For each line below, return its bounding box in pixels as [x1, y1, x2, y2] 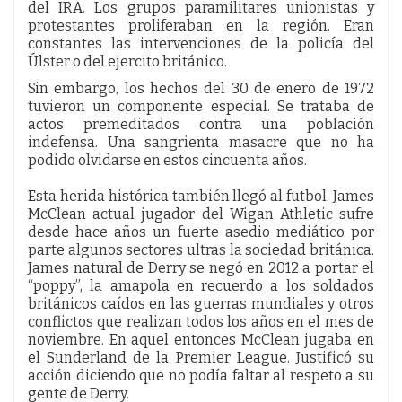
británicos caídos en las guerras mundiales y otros [28, 294, 374, 312]
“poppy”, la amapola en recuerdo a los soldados [28, 276, 374, 294]
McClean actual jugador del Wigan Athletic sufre [28, 205, 374, 223]
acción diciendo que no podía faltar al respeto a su [28, 366, 374, 384]
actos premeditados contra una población [28, 115, 374, 133]
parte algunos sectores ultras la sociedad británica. [28, 240, 374, 258]
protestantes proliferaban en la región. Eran [28, 16, 374, 34]
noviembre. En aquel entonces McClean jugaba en [28, 330, 374, 348]
